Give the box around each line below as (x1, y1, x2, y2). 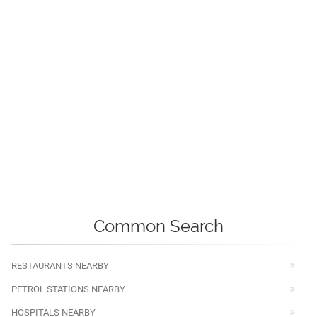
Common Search (93, 216, 224, 236)
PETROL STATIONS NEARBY (11, 284, 125, 294)
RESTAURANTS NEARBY (11, 260, 109, 271)
